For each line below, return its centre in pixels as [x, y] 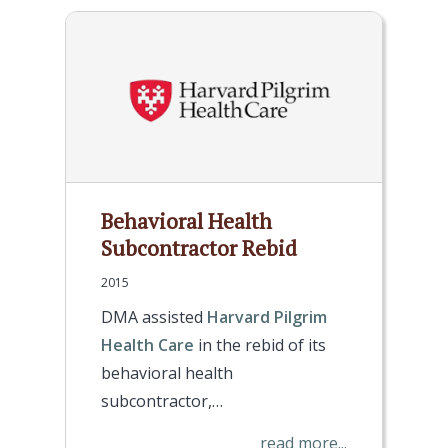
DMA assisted [154, 317]
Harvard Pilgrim [267, 317]
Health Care [147, 345]
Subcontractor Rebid [199, 248]
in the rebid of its [260, 345]
